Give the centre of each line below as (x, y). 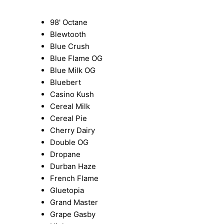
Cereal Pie (68, 118)
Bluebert (65, 82)
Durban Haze (73, 166)
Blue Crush (70, 46)
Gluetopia (67, 190)
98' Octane (69, 22)
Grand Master (74, 202)
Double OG (69, 142)
